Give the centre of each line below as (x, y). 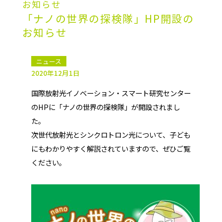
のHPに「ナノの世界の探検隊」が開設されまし (105, 107)
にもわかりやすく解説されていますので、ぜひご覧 (111, 148)
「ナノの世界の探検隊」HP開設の (108, 18)
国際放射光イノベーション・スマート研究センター (111, 93)
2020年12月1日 (55, 73)
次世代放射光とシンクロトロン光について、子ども (111, 135)
